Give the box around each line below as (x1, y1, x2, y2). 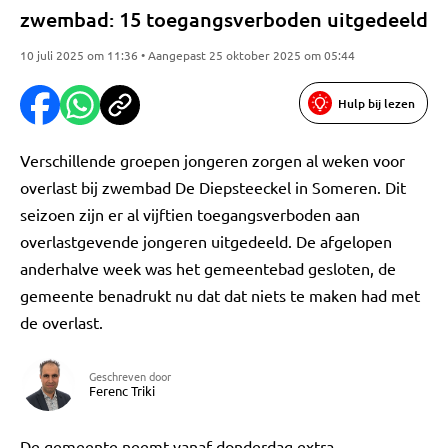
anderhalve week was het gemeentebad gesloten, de (20, 258, 396, 278)
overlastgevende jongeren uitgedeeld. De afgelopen (20, 231, 392, 251)
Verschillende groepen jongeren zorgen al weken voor (20, 150, 405, 170)
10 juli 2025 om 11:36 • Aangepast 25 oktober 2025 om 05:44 (20, 47, 355, 63)
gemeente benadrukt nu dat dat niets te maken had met (20, 285, 420, 305)
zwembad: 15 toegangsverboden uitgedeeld (20, 6, 428, 32)
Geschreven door (89, 368, 171, 384)
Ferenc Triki (89, 382, 155, 399)
